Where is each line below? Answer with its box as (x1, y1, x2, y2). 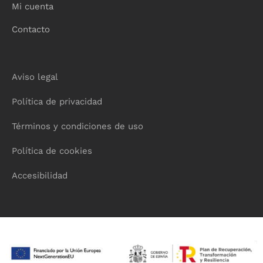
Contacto (12, 24, 50, 35)
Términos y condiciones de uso (12, 121, 143, 131)
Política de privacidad (12, 96, 102, 107)
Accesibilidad (12, 170, 68, 181)
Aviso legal (12, 72, 58, 82)
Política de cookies (12, 146, 92, 156)
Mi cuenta (12, 1, 53, 12)
